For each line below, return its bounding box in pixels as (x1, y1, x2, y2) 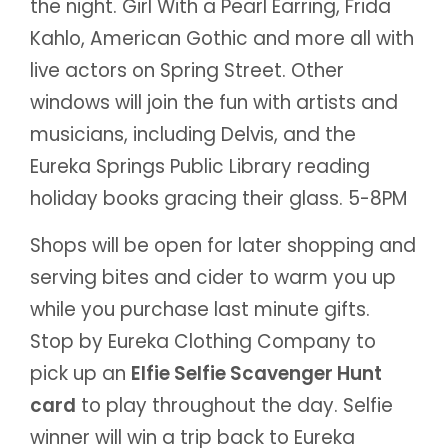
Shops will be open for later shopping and (30, 231, 416, 259)
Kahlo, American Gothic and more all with (30, 24, 414, 52)
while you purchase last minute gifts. (30, 295, 370, 323)
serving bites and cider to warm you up (30, 263, 396, 291)
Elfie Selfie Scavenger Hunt (131, 359, 382, 387)
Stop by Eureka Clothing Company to (30, 327, 376, 355)
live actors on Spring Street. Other (30, 56, 344, 84)
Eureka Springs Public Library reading (30, 152, 370, 180)
